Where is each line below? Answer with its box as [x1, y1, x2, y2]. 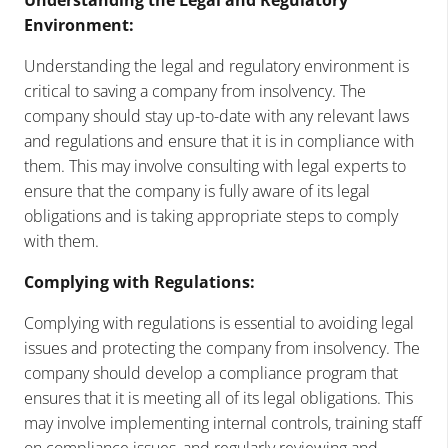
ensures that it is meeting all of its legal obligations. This [24, 386, 413, 409]
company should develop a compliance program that [24, 361, 398, 384]
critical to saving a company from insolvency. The [24, 79, 366, 102]
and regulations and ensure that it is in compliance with [24, 129, 414, 152]
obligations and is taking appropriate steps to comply [24, 204, 398, 227]
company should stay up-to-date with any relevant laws [24, 104, 409, 127]
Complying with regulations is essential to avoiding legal [24, 311, 414, 334]
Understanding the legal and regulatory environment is [24, 54, 409, 77]
